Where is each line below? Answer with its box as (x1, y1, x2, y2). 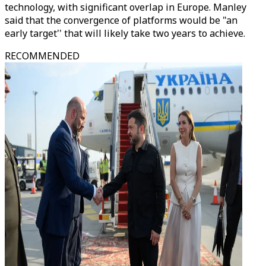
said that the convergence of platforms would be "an (5, 14, 237, 27)
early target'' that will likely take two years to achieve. (5, 27, 245, 40)
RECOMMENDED (5, 49, 80, 62)
